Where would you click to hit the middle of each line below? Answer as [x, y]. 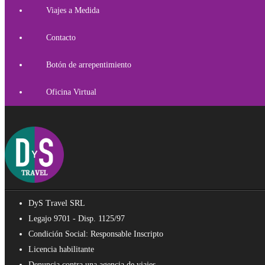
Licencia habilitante [61, 250]
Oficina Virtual [71, 92]
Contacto [61, 38]
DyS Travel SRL [57, 203]
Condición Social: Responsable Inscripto [96, 234]
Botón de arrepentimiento [89, 65]
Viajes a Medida [73, 11]
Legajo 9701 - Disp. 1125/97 [77, 219]
